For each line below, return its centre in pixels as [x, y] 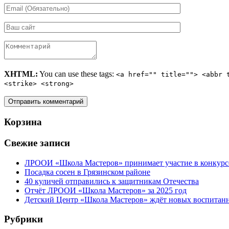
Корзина [23, 122]
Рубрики [24, 219]
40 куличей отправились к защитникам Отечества [112, 181]
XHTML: [21, 74]
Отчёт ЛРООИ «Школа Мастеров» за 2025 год [106, 190]
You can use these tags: [77, 74]
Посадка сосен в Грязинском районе [87, 172]
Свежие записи [37, 143]
